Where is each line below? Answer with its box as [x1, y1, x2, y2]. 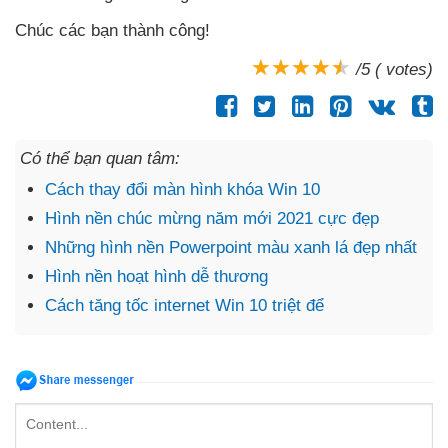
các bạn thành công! [59, 21, 210, 41]
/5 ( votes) [356, 60, 433, 80]
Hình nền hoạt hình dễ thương [45, 267, 268, 287]
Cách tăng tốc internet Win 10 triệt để [45, 296, 324, 316]
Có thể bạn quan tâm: [20, 149, 180, 169]
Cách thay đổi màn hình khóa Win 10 [45, 180, 320, 200]
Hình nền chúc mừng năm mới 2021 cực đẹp [45, 209, 379, 229]
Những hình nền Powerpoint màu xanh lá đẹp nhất [45, 238, 417, 258]
